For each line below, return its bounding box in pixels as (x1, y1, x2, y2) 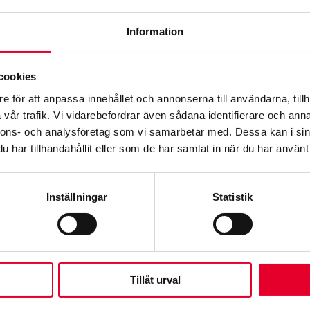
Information (126, 25, 184, 37)
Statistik (212, 190, 253, 203)
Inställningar (46, 190, 108, 203)
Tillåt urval (129, 273, 181, 286)
